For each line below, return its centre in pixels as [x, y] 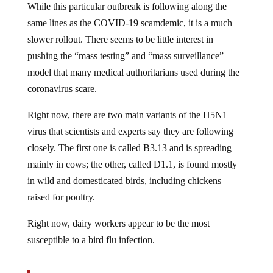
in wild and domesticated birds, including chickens [124, 171]
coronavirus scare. [62, 79]
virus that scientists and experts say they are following [130, 121]
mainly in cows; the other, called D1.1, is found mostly [132, 154]
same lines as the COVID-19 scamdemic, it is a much [129, 13]
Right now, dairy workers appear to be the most [118, 213]
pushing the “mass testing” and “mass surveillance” [125, 46]
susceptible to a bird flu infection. [91, 230]
